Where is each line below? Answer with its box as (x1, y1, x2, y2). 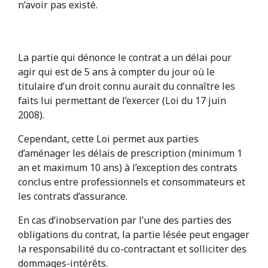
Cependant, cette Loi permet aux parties (17, 132, 199, 146)
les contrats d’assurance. (17, 190, 127, 203)
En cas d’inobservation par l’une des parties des (17, 214, 232, 227)
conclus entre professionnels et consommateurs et (17, 175, 245, 189)
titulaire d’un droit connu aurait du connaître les (17, 80, 235, 93)
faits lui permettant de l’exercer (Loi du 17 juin (17, 94, 226, 108)
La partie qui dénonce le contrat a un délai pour (17, 51, 232, 65)
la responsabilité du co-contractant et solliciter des (17, 242, 246, 256)
